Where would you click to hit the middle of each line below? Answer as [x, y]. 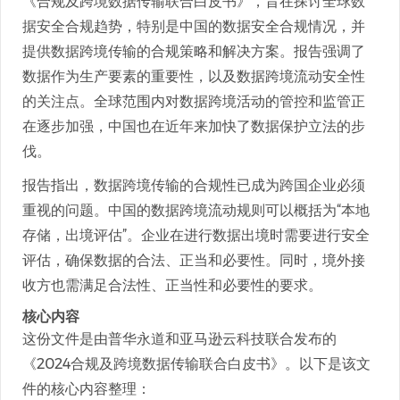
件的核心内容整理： [87, 389]
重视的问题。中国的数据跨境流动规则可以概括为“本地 [196, 210]
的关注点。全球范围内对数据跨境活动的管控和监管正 [194, 101]
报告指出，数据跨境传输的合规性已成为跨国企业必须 [194, 185]
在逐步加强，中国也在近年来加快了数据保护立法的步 [194, 126]
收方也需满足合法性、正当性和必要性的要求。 [172, 285]
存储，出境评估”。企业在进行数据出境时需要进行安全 [196, 235]
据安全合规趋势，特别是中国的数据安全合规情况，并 [194, 26]
